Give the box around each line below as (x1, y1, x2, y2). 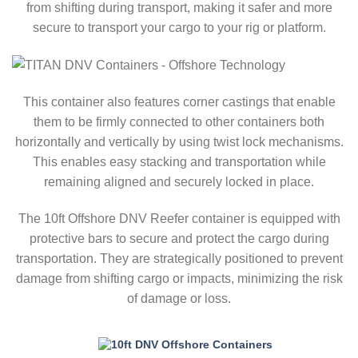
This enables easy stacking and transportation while (32, 155, 326, 169)
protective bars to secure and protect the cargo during (29, 231, 329, 245)
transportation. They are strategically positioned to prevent (15, 251, 343, 265)
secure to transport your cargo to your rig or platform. (32, 21, 326, 35)
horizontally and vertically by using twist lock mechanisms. (14, 135, 344, 149)
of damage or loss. (127, 291, 231, 305)
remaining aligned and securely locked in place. (44, 175, 314, 189)
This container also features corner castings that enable (22, 95, 336, 109)
